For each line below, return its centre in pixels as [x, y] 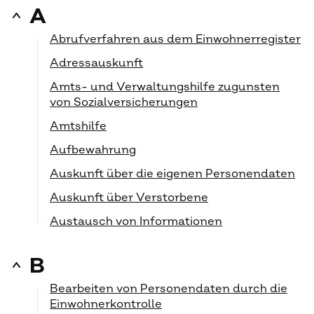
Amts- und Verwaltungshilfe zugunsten [165, 87]
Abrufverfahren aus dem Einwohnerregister [175, 39]
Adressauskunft [96, 63]
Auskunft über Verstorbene [129, 198]
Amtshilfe [78, 126]
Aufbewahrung [93, 150]
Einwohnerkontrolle [106, 304]
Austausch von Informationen [136, 221]
